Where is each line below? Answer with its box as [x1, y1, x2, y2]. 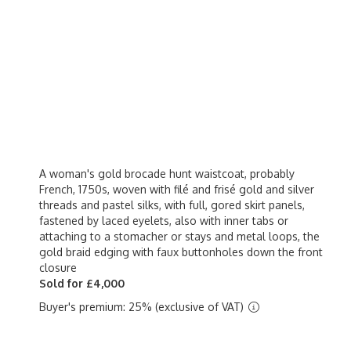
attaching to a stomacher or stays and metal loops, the [39, 230, 320, 243]
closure [39, 261, 77, 274]
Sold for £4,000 [39, 277, 125, 290]
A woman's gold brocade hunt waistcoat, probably [39, 167, 295, 180]
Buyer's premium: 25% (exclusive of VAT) [39, 300, 247, 313]
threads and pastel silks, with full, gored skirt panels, [39, 198, 305, 212]
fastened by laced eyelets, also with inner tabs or [39, 214, 288, 227]
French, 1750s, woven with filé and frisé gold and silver [39, 183, 314, 196]
